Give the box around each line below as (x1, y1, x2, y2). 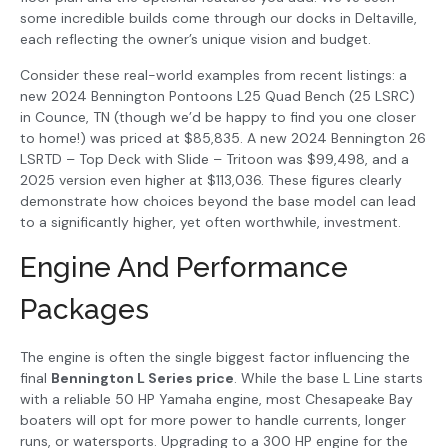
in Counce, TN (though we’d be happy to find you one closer (20, 107, 416, 126)
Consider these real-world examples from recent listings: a (20, 65, 407, 84)
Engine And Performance (20, 251, 348, 285)
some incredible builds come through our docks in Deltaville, (20, 9, 417, 28)
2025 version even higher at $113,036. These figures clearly (20, 170, 402, 189)
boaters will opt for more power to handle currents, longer (20, 411, 406, 430)
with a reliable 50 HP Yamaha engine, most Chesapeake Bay (20, 390, 413, 409)
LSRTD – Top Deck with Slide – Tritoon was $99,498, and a (20, 149, 409, 168)
